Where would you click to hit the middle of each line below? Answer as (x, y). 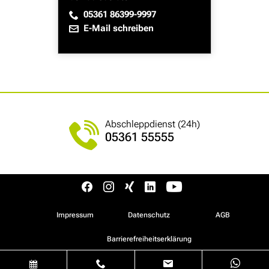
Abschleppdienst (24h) (153, 124)
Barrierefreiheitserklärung (149, 239)
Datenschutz (149, 215)
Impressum (75, 215)
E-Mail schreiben (119, 29)
